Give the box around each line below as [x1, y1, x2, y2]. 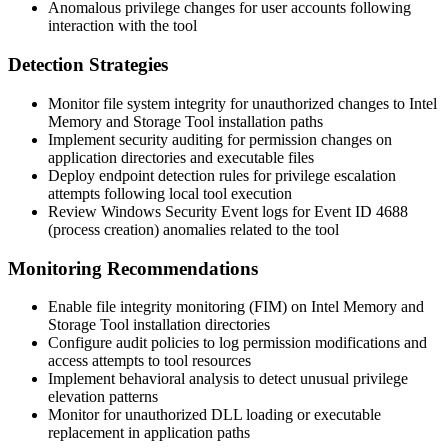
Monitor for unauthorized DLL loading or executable [48, 406, 381, 424]
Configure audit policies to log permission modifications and [48, 334, 427, 352]
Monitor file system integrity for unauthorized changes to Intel [48, 94, 437, 112]
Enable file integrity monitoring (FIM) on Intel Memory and [48, 298, 424, 316]
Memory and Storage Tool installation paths [48, 112, 323, 130]
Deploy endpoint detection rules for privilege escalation [48, 166, 396, 184]
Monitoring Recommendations [8, 257, 258, 279]
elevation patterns [48, 388, 158, 406]
